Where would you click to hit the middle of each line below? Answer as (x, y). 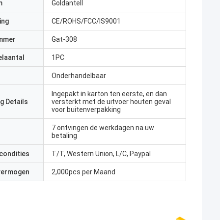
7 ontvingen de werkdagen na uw (103, 128)
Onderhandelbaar (79, 76)
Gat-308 (64, 39)
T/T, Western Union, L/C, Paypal (101, 154)
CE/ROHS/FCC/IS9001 (86, 21)
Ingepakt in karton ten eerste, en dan (109, 94)
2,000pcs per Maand (83, 172)
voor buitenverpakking (86, 110)
